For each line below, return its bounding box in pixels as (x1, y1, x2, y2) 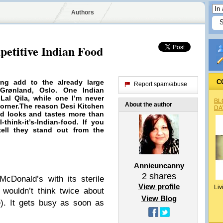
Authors (71, 9, 94, 16)
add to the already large (13, 78, 104, 86)
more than (66, 110, 105, 118)
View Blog (141, 194, 177, 203)
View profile (138, 182, 180, 191)
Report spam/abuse (134, 81, 187, 88)
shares (146, 171, 176, 181)
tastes (45, 110, 66, 118)
